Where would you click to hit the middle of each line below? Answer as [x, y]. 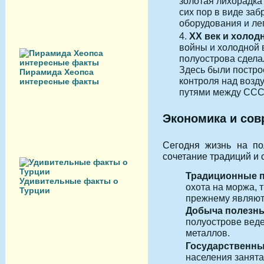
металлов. [208, 233]
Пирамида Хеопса [57, 72]
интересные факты [59, 81]
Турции [35, 190]
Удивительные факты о [69, 181]
